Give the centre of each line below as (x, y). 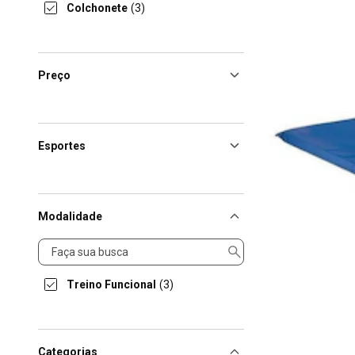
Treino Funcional (111, 284)
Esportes (62, 146)
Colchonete (97, 8)
